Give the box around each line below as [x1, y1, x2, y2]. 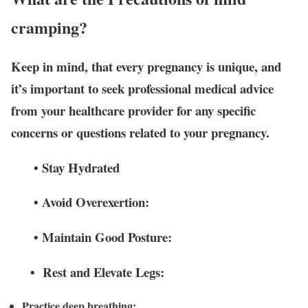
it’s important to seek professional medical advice [11, 78, 274, 98]
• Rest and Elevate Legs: [11, 262, 164, 281]
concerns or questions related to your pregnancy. [11, 122, 269, 142]
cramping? [11, 15, 87, 40]
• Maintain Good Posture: [11, 228, 172, 247]
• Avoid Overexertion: [11, 192, 149, 212]
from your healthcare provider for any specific [11, 100, 256, 120]
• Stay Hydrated [11, 157, 120, 177]
